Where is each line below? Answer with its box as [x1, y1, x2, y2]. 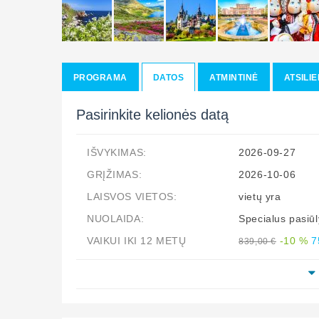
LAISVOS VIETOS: [87, 191, 177, 202]
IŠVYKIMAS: [87, 147, 147, 158]
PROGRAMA [73, 72, 127, 83]
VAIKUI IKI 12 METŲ [87, 235, 187, 246]
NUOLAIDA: [87, 213, 145, 224]
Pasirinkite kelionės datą [76, 106, 229, 122]
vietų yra [239, 191, 281, 202]
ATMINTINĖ [209, 72, 258, 83]
